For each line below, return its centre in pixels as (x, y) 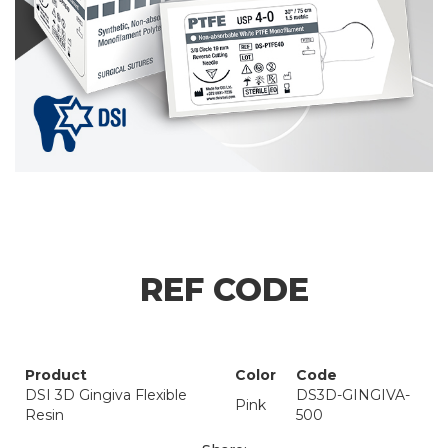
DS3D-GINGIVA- (353, 395)
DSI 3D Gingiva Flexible (106, 395)
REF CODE (224, 290)
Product (56, 375)
